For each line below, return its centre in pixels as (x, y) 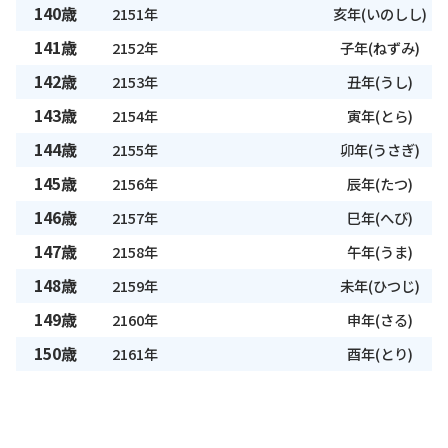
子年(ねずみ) (380, 48)
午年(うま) (380, 252)
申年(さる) (380, 320)
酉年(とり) (380, 354)
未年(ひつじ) (380, 286)
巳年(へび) (380, 218)
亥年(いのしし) (380, 14)
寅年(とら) (380, 116)
